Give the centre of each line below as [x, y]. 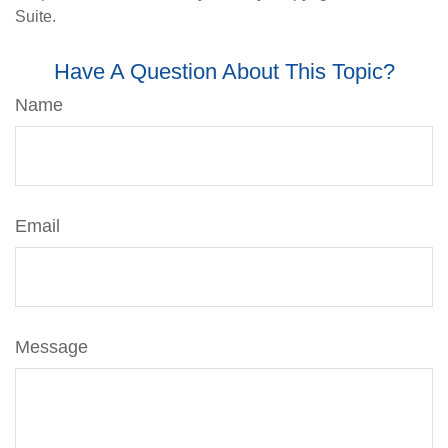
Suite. [35, 16]
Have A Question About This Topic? [224, 71]
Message [51, 347]
